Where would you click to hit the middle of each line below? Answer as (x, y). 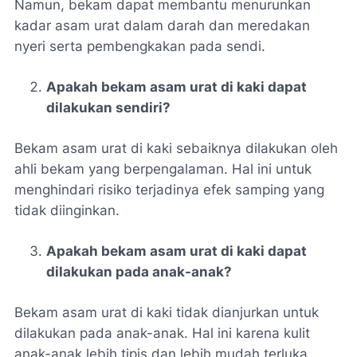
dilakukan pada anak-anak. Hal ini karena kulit (162, 333)
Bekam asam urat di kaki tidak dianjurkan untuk (167, 312)
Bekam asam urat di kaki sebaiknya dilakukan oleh (176, 148)
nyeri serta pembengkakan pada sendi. (140, 46)
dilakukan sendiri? (108, 107)
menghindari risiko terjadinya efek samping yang (169, 189)
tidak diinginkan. (67, 210)
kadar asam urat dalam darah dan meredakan (162, 25)
